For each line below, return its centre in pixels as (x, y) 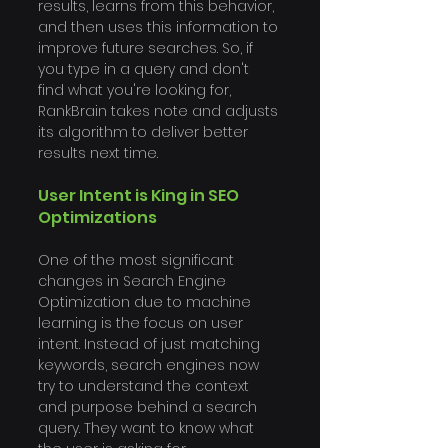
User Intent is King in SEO (140, 196)
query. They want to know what (148, 428)
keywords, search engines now (150, 365)
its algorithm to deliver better (145, 132)
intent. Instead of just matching (151, 344)
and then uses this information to (160, 27)
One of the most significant (138, 260)
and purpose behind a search (149, 407)
